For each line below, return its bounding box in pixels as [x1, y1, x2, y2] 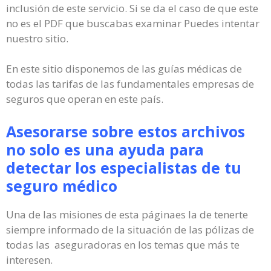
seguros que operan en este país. [6, 92, 163, 106]
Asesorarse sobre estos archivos [6, 120, 245, 142]
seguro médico [6, 175, 117, 196]
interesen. [6, 252, 53, 267]
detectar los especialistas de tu [6, 157, 241, 178]
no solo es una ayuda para [6, 139, 204, 160]
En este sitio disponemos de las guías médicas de [6, 62, 242, 76]
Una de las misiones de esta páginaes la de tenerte [6, 207, 248, 221]
